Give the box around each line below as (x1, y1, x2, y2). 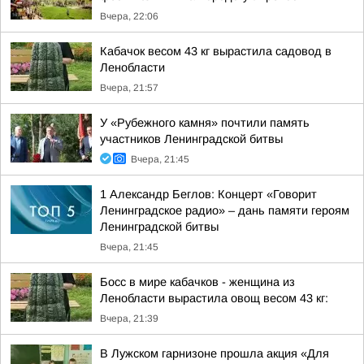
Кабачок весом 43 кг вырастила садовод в (100, 45, 331, 58)
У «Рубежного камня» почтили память (100, 116, 310, 129)
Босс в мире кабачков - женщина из (100, 275, 295, 288)
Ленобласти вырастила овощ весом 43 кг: (100, 292, 328, 305)
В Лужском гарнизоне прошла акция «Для (100, 347, 329, 360)
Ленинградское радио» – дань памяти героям (100, 204, 349, 217)
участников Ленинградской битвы (100, 132, 283, 145)
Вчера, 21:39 (100, 313, 158, 324)
